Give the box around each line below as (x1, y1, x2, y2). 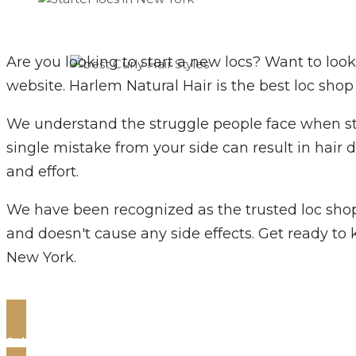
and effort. (6, 162, 79, 180)
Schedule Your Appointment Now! (6, 335, 226, 350)
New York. (6, 248, 76, 266)
